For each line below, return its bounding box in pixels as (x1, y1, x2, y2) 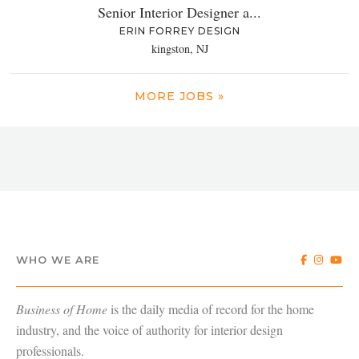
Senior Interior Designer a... (98, 2, 261, 22)
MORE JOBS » (135, 89, 224, 104)
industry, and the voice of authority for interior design (16, 321, 283, 339)
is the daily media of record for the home (107, 301, 314, 318)
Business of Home (16, 301, 107, 318)
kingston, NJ (151, 41, 208, 57)
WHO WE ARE (16, 253, 99, 267)
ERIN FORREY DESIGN (119, 25, 240, 38)
